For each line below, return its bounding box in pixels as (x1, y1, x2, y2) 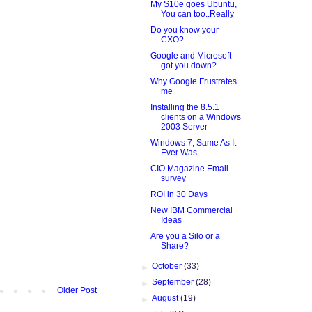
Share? (160, 240, 189, 251)
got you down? (160, 60, 217, 70)
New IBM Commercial (150, 205, 233, 215)
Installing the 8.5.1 (150, 102, 219, 112)
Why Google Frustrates (150, 76, 237, 86)
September (152, 276, 196, 287)
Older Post (57, 286, 97, 296)
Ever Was (160, 147, 197, 157)
